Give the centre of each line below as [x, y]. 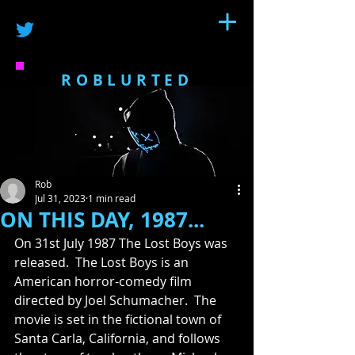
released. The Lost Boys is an [103, 262]
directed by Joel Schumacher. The [117, 300]
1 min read [112, 198]
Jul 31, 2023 [60, 198]
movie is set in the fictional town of [119, 319]
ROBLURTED [127, 80]
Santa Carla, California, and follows [119, 338]
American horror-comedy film [105, 281]
